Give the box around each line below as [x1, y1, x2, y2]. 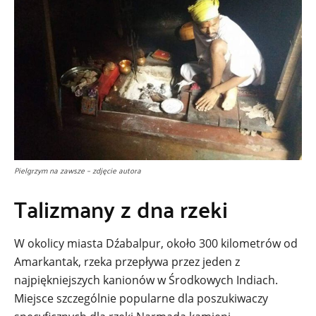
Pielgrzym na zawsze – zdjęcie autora [14, 163, 141, 177]
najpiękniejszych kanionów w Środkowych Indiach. [14, 272, 278, 288]
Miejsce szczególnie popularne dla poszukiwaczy [14, 291, 268, 306]
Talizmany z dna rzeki [14, 188, 228, 229]
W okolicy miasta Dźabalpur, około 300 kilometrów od [14, 236, 298, 251]
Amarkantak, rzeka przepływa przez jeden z [14, 254, 240, 269]
